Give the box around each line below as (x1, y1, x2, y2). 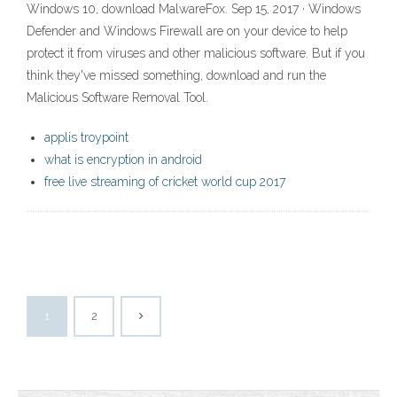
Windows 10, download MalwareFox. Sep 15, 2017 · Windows (27, 2, 361, 17)
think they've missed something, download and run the (27, 68, 326, 83)
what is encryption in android (44, 152, 202, 167)
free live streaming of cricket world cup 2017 (44, 175, 285, 190)
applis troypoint (44, 130, 128, 145)
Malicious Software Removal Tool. (27, 90, 208, 105)
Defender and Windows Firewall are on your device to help (27, 24, 347, 39)
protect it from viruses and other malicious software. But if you (27, 46, 365, 61)
